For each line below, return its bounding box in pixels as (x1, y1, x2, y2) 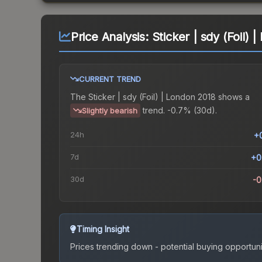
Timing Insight (77, 224, 129, 235)
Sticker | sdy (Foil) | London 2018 (88, 92, 216, 102)
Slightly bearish (82, 106, 137, 116)
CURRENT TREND (79, 74, 141, 84)
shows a (216, 92, 250, 102)
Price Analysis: (70, 30, 152, 44)
